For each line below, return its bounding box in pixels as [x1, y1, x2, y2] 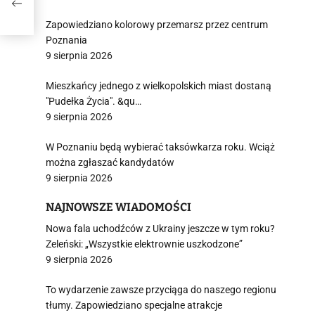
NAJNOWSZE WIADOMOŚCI [46, 200, 191, 214]
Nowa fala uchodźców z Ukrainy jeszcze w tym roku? [46, 223, 275, 234]
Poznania [46, 34, 87, 46]
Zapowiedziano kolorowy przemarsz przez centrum [46, 19, 268, 30]
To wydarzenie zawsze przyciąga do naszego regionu [46, 284, 276, 295]
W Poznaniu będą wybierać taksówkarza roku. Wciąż [46, 141, 275, 153]
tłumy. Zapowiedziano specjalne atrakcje [46, 300, 222, 311]
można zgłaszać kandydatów [46, 157, 174, 168]
